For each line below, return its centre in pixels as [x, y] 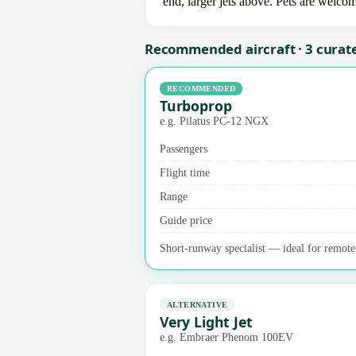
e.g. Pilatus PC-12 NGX [214, 120]
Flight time [185, 172]
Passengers [184, 148]
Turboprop [196, 105]
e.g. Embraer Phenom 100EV [226, 337]
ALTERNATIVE [197, 304]
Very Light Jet [206, 321]
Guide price [186, 220]
